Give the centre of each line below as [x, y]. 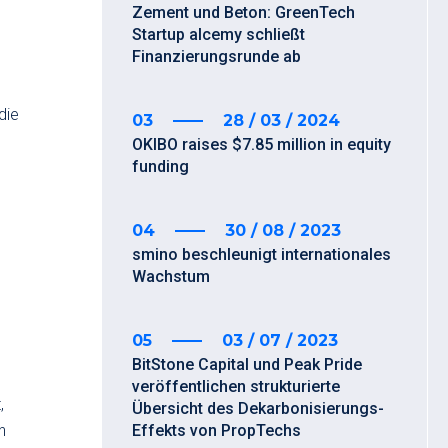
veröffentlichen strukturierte [236, 386]
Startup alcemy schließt [218, 34]
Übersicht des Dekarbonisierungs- [258, 408]
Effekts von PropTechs [216, 430]
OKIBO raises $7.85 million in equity [261, 144]
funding [160, 166]
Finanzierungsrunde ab [216, 56]
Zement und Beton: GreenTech [243, 12]
